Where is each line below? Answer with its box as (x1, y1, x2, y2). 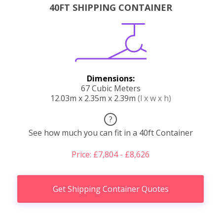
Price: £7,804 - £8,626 (72, 148, 149, 160)
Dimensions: (86, 73, 135, 84)
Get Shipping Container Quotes (52, 183, 169, 194)
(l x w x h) (137, 92, 171, 104)
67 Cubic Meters (80, 82, 141, 94)
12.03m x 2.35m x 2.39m (50, 92, 138, 104)
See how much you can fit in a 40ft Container (28, 127, 193, 138)
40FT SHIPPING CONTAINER (49, 1, 172, 13)
